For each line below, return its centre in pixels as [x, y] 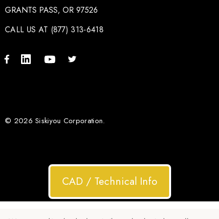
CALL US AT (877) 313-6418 [54, 29]
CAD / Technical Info [109, 181]
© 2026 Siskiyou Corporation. [55, 120]
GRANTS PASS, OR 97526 [51, 10]
